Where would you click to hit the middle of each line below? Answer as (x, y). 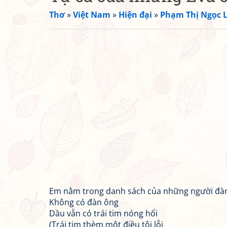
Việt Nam (92, 15)
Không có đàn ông (84, 202)
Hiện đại (135, 15)
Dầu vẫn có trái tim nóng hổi (103, 213)
